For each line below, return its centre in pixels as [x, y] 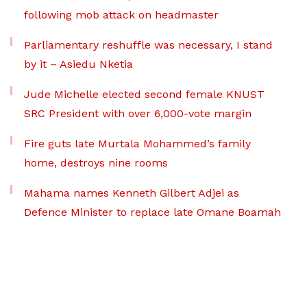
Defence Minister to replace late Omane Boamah [152, 212]
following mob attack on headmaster [121, 15]
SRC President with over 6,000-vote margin [138, 113]
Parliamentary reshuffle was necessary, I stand [148, 45]
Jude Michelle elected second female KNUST [144, 94]
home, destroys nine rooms [96, 163]
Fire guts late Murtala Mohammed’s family [137, 144]
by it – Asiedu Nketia [78, 64]
